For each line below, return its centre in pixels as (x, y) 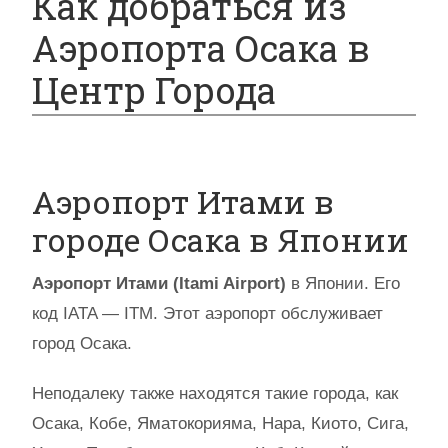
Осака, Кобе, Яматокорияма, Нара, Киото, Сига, (220, 423)
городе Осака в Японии (220, 239)
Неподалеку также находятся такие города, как (215, 393)
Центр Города (154, 90)
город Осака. (82, 343)
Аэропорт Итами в (183, 201)
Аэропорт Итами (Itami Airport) (159, 283)
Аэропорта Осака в (201, 48)
